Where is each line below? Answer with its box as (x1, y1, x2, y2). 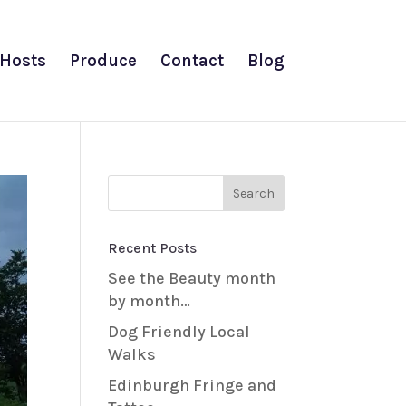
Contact (159, 51, 224, 71)
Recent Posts (108, 239, 198, 256)
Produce (69, 51, 137, 71)
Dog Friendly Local (108, 322, 251, 342)
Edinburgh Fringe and (108, 375, 277, 395)
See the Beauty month (108, 268, 276, 288)
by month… (108, 291, 191, 311)
